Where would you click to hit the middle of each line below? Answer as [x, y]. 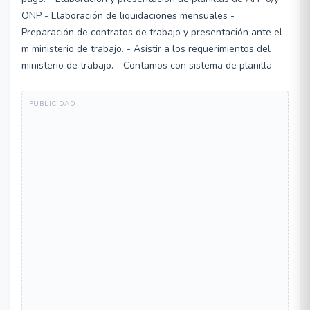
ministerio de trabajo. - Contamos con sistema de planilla [147, 65]
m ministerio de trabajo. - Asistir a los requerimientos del [146, 49]
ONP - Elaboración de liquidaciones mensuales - [128, 16]
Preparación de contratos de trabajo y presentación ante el [152, 32]
